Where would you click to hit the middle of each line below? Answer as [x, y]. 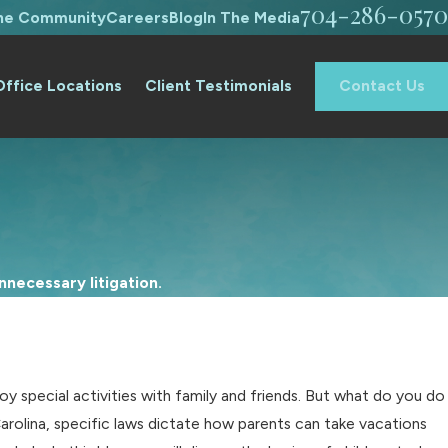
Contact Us [381, 86]
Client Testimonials [219, 86]
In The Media [251, 17]
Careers [137, 17]
